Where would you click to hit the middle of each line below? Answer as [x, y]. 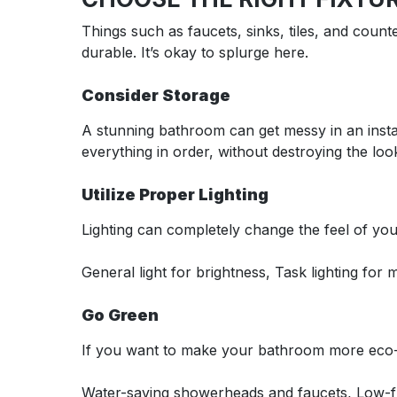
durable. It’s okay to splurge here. [195, 52]
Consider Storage [156, 95]
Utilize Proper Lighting [175, 194]
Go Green [120, 315]
